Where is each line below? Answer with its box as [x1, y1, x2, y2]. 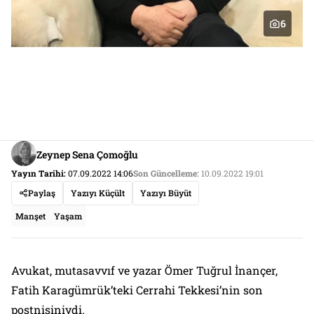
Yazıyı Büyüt [140, 187, 191, 199]
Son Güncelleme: [133, 168, 199, 179]
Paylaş [28, 187, 55, 199]
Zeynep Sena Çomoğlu [36, 147, 138, 161]
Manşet [15, 210, 46, 222]
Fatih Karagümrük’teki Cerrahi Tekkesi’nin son [11, 282, 263, 298]
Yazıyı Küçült [71, 187, 125, 199]
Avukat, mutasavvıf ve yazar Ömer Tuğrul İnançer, [11, 263, 278, 278]
